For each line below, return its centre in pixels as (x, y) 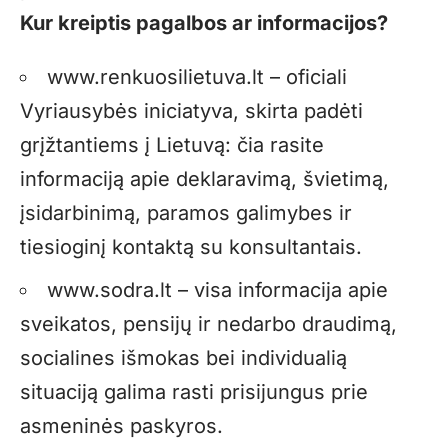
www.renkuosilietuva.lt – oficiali (197, 77)
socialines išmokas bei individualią (183, 358)
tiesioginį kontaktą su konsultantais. (191, 247)
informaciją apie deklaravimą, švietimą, (204, 179)
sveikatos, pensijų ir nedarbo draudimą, (208, 324)
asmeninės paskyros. (121, 426)
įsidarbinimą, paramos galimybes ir (186, 213)
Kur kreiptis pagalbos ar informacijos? (204, 23)
